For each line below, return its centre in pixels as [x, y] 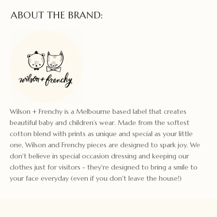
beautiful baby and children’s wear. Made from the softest [100, 122]
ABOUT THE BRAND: [57, 15]
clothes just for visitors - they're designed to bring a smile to [104, 167]
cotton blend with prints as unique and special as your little [101, 133]
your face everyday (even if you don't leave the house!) [96, 178]
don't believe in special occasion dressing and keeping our [99, 156]
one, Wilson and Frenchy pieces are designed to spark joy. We [105, 145]
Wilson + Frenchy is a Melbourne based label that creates [98, 111]
